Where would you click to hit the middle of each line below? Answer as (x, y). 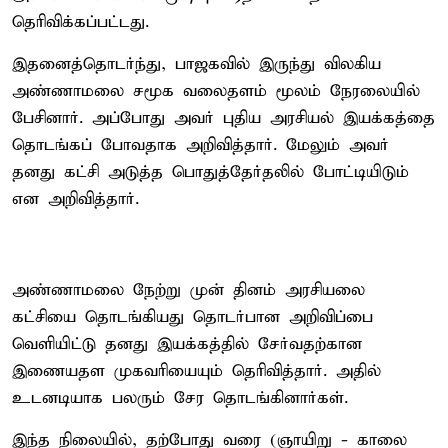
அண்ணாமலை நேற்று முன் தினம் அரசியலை (188, 290)
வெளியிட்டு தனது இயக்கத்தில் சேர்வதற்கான (187, 344)
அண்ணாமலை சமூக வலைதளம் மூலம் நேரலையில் (216, 91)
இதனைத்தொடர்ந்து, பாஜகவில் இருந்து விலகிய (196, 64)
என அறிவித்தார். (75, 199)
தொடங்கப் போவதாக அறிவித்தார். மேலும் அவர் (200, 145)
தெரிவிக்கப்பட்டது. (80, 22)
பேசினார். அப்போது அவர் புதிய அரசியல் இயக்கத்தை (223, 118)
